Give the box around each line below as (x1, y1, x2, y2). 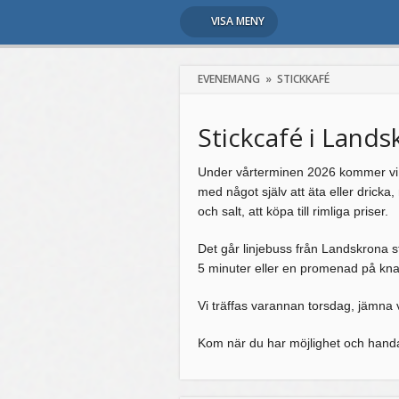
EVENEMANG (198, 71, 260, 86)
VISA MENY (211, 13, 265, 28)
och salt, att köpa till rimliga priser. (198, 204, 388, 218)
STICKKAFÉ (277, 71, 330, 86)
